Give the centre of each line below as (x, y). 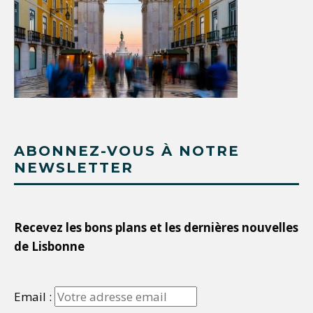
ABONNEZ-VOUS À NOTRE (127, 151)
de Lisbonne (49, 247)
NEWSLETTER (74, 168)
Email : (34, 297)
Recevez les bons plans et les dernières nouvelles (156, 228)
